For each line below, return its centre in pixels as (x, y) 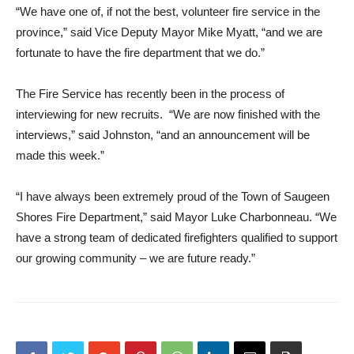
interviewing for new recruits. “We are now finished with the (168, 114)
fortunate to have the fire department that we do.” (140, 53)
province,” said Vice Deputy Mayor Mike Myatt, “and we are (169, 32)
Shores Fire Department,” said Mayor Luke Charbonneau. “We (176, 217)
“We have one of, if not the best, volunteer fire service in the (168, 11)
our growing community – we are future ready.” (136, 258)
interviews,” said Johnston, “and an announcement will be (163, 135)
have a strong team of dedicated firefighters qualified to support (177, 237)
